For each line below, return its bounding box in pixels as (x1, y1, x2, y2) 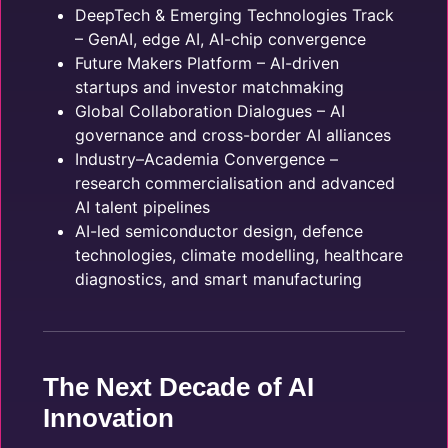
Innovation (43, 403, 174, 433)
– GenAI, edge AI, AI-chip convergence (75, 29, 366, 49)
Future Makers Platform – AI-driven (75, 53, 339, 73)
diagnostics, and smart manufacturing (75, 269, 362, 289)
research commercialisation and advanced (75, 173, 395, 193)
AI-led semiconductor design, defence (75, 221, 363, 241)
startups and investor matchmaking (75, 77, 344, 97)
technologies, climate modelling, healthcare (75, 245, 403, 265)
